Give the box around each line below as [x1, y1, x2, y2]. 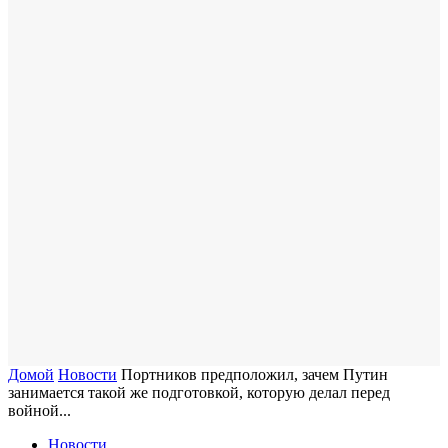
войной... [8, 402, 71, 419]
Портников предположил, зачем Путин [121, 366, 388, 383]
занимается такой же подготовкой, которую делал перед [8, 384, 390, 401]
